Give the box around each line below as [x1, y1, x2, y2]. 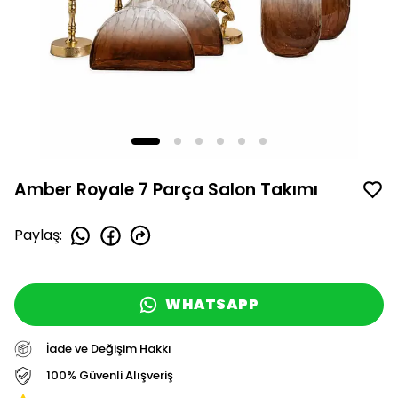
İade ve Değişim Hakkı [46, 339, 171, 357]
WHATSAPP [165, 293, 259, 314]
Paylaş [14, 225, 60, 245]
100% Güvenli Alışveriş [46, 366, 173, 384]
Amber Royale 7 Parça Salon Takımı [14, 177, 318, 202]
